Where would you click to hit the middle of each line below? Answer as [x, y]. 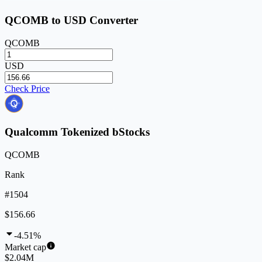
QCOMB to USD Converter [71, 20]
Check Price [27, 88]
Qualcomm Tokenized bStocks [77, 132]
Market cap [25, 247]
